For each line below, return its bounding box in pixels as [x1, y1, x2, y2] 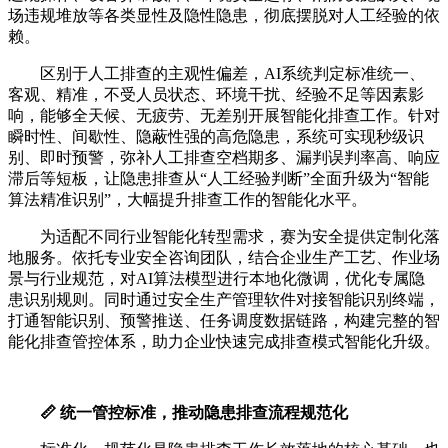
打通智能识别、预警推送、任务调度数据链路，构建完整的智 [8, 312, 440, 330]
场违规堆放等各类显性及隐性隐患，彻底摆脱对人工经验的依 [8, 7, 440, 25]
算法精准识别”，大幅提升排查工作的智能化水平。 [8, 191, 367, 209]
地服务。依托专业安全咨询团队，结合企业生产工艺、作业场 [8, 249, 440, 267]
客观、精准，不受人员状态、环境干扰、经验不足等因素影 [8, 86, 424, 104]
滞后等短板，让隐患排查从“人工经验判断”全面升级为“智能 [8, 170, 429, 188]
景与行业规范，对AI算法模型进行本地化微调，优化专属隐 [8, 270, 425, 288]
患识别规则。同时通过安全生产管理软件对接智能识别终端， [8, 291, 440, 309]
